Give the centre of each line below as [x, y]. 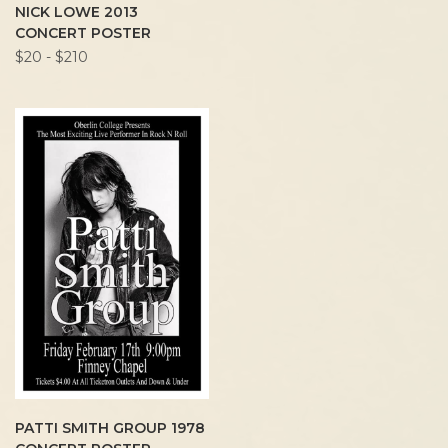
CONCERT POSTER [83, 33]
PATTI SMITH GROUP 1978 [110, 428]
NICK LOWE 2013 [76, 12]
